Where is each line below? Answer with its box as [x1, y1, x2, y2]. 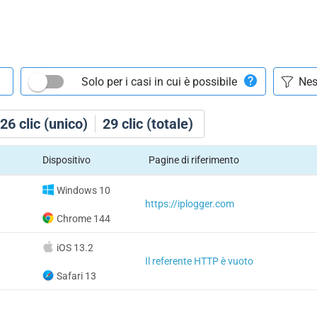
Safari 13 [56, 270, 96, 282]
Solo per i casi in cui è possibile [81, 74, 237, 88]
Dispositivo [42, 154, 91, 166]
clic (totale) [118, 115, 193, 132]
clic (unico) [16, 115, 88, 132]
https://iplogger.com [144, 198, 234, 209]
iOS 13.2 [56, 242, 93, 253]
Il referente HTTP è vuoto [144, 255, 253, 267]
